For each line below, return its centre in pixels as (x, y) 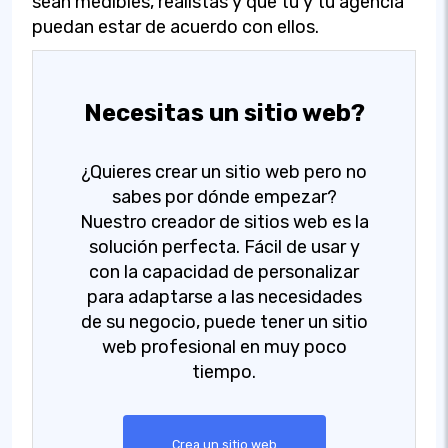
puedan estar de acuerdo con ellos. (175, 26)
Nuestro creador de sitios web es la (224, 221)
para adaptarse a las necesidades (224, 296)
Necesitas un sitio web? (224, 112)
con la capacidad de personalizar (224, 271)
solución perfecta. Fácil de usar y (224, 246)
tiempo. (224, 371)
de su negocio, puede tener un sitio (224, 321)
